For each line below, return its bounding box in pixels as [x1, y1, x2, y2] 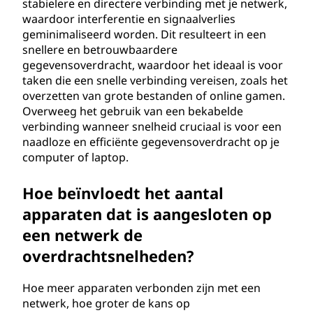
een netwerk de [22, 224, 143, 245]
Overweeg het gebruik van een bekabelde [22, 103, 243, 119]
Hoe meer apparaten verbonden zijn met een [22, 280, 261, 296]
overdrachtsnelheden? [22, 245, 194, 266]
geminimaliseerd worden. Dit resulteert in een [22, 27, 266, 42]
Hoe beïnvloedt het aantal [22, 182, 224, 203]
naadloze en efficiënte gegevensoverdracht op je [22, 134, 279, 150]
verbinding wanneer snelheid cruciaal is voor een [22, 119, 282, 134]
